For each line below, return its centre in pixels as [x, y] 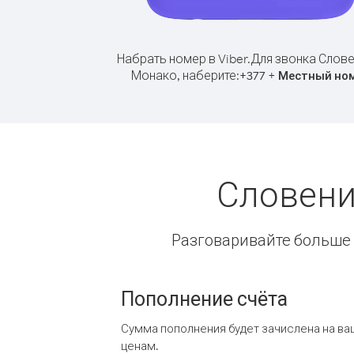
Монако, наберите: [185, 75]
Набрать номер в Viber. [184, 58]
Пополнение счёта [204, 298]
